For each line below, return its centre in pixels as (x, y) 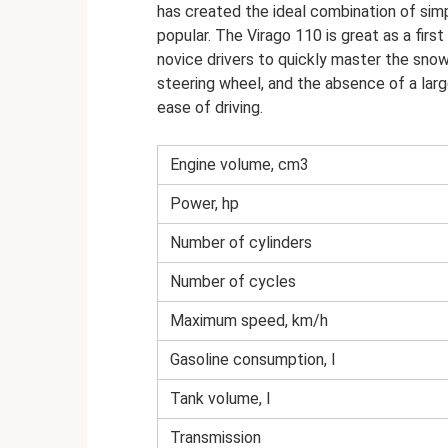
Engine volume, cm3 (239, 164)
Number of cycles (233, 281)
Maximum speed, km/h (249, 320)
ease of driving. (210, 107)
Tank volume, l (220, 398)
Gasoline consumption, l (252, 359)
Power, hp (204, 203)
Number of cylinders (241, 242)
